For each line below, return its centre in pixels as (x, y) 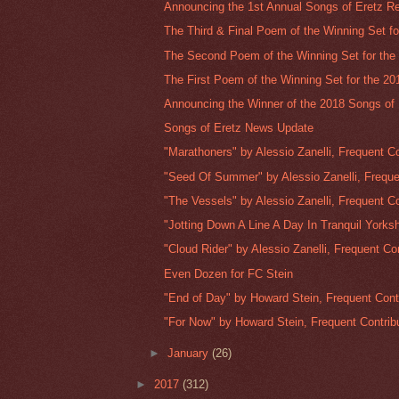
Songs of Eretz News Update (239, 128)
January (190, 353)
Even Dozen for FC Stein (229, 273)
